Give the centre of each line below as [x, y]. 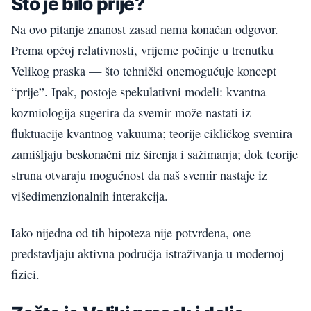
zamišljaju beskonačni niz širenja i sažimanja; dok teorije [154, 154]
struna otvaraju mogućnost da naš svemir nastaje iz [139, 175]
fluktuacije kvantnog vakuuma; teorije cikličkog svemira [152, 134]
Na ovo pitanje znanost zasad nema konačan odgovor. [145, 30]
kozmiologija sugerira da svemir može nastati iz [131, 113]
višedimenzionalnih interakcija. [90, 196]
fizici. [25, 274]
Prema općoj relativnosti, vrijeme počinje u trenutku [142, 50]
